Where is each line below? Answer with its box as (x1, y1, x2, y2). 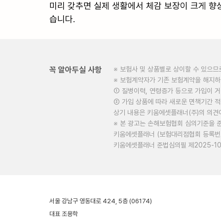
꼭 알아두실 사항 (49, 65, 102, 74)
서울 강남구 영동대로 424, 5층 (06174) (49, 197, 152, 205)
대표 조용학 (49, 210, 78, 218)
